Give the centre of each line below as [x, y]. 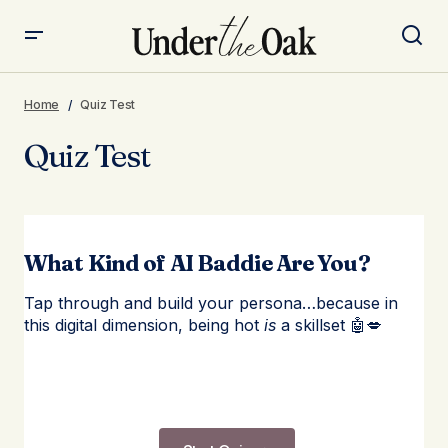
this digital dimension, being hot [144, 325]
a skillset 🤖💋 [329, 325]
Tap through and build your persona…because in [211, 303]
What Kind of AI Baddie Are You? [197, 263]
